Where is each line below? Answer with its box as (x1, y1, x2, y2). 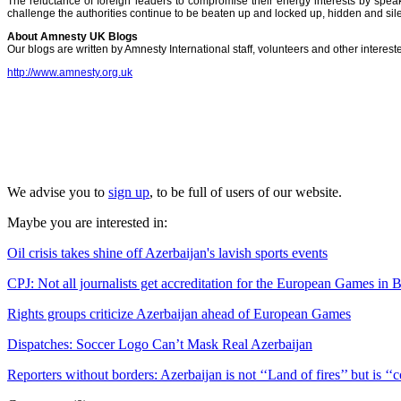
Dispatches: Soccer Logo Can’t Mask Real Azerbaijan (7, 336, 312, 352)
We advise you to (7, 183, 108, 200)
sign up (108, 183, 149, 200)
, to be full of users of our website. (149, 183, 342, 200)
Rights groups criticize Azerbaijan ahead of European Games (7, 305, 351, 321)
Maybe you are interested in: (7, 214, 167, 230)
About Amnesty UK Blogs (7, 30, 138, 43)
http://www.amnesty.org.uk (7, 65, 132, 79)
